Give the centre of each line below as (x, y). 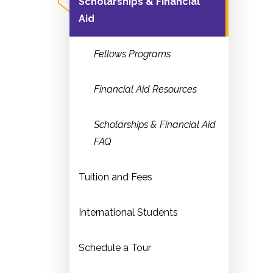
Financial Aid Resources (145, 89)
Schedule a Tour (115, 248)
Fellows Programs (132, 54)
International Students (128, 212)
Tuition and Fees (115, 177)
